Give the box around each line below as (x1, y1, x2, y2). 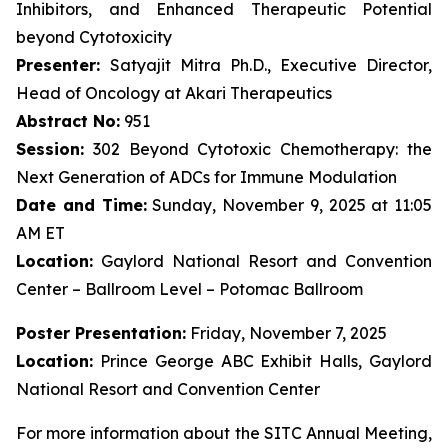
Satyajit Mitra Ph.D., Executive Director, (110, 55, 432, 75)
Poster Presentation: (16, 323, 186, 343)
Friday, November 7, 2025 (186, 323, 387, 343)
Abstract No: (16, 111, 120, 131)
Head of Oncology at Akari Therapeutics (16, 83, 332, 103)
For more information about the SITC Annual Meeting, (16, 423, 432, 443)
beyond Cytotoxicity (16, 27, 172, 47)
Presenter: (16, 55, 110, 75)
